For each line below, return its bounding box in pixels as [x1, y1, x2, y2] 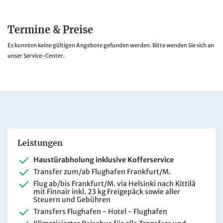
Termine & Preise [7, 23, 93, 36]
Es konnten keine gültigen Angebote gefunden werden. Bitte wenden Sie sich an [7, 42, 214, 49]
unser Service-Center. [7, 52, 65, 60]
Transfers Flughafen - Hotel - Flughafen [33, 207, 167, 217]
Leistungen [17, 138, 63, 148]
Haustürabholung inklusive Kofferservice [33, 155, 174, 165]
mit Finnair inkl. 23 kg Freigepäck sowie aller [33, 187, 180, 197]
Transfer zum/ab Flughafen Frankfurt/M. [33, 167, 171, 177]
